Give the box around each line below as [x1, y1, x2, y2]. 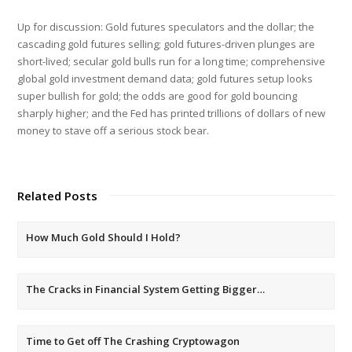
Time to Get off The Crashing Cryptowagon [26, 333, 240, 348]
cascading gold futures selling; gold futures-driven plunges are [17, 36, 316, 51]
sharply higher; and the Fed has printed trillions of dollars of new [17, 105, 326, 120]
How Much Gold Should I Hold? [26, 229, 181, 244]
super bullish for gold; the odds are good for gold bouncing [17, 88, 298, 103]
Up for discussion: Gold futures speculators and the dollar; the [17, 19, 315, 34]
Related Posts [17, 187, 98, 203]
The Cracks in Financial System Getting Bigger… [26, 281, 266, 296]
